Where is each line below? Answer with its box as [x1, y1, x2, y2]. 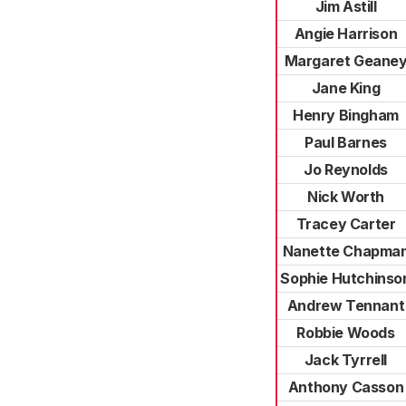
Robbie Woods [296, 324, 395, 342]
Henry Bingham [293, 106, 399, 124]
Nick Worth [307, 188, 384, 206]
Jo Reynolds [304, 160, 388, 179]
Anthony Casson [287, 378, 404, 396]
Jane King [311, 79, 381, 97]
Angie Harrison [294, 24, 398, 43]
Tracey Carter [295, 215, 396, 233]
